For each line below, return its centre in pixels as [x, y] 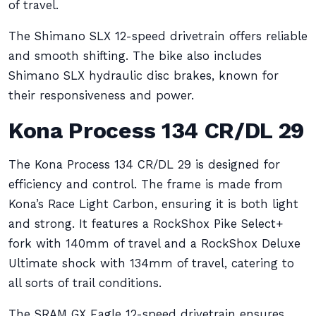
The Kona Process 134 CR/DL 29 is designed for [144, 165]
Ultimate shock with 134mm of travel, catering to [151, 263]
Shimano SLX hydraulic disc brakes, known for [144, 76]
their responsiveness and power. [101, 96]
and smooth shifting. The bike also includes [135, 56]
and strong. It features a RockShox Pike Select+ [146, 224]
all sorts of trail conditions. [85, 283]
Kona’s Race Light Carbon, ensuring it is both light [153, 204]
